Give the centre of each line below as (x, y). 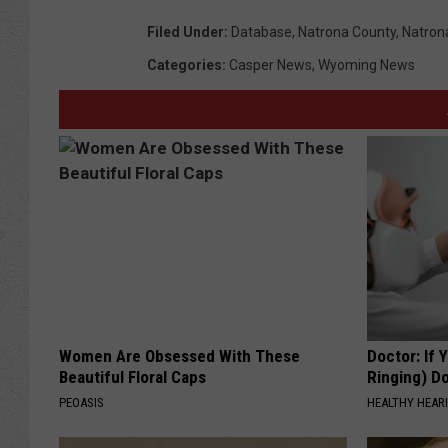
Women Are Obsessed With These (179, 356)
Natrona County (347, 32)
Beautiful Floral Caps (132, 377)
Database (261, 32)
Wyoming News (366, 65)
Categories (184, 65)
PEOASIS (81, 403)
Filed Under (185, 32)
